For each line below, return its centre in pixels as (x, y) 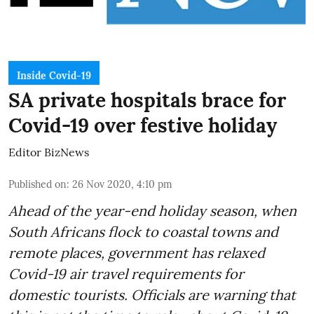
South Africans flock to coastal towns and (143, 231)
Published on (37, 184)
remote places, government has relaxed (137, 252)
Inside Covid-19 (54, 75)
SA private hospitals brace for (147, 100)
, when (275, 210)
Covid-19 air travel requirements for (126, 273)
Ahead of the (52, 210)
